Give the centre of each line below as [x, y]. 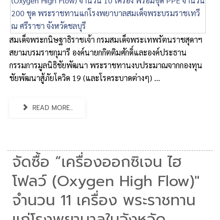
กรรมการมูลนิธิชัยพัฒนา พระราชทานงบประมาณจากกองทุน [106, 65]
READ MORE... [52, 108]
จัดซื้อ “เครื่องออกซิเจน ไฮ [97, 162]
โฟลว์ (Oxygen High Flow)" [106, 181]
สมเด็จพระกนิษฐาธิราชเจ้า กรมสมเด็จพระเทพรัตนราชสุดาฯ [106, 40]
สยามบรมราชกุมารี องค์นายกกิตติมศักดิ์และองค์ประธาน [98, 52]
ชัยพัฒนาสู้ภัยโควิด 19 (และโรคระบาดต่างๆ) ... [85, 78]
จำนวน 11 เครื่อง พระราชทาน [104, 200]
